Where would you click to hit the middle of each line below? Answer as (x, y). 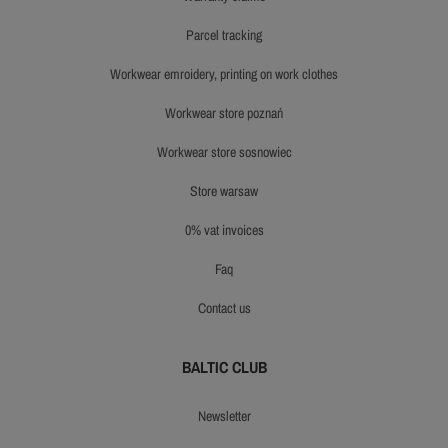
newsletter (228, 416)
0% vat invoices (232, 230)
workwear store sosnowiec (229, 152)
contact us (228, 308)
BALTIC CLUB (224, 367)
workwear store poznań (229, 113)
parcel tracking (228, 35)
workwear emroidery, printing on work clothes (229, 74)
